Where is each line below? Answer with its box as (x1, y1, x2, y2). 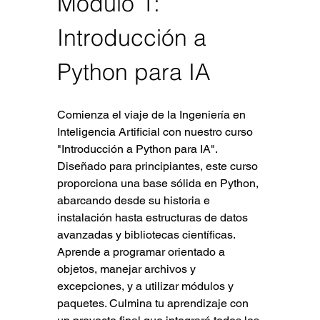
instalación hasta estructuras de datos (56, 210, 251, 224)
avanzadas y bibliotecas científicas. (56, 227, 238, 241)
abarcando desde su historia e (56, 193, 213, 207)
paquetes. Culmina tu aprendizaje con (56, 296, 251, 310)
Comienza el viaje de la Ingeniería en (56, 107, 249, 121)
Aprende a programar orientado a (56, 244, 228, 259)
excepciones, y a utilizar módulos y (56, 279, 236, 293)
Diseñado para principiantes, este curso (56, 159, 261, 173)
